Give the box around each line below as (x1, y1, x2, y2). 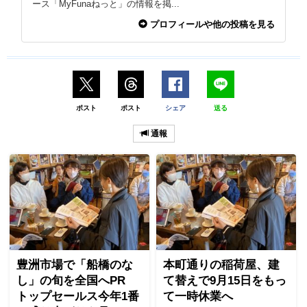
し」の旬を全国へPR (16, 274, 137, 288)
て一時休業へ (163, 290, 233, 304)
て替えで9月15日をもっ (163, 274, 286, 288)
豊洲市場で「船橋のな (16, 258, 133, 272)
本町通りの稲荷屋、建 (163, 258, 280, 272)
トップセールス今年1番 (16, 290, 139, 304)
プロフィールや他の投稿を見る (147, 19, 275, 30)
